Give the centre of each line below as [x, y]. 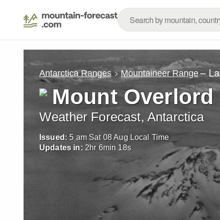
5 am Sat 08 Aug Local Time [119, 137]
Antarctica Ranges [75, 73]
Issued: [54, 137]
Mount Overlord [133, 96]
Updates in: [61, 148]
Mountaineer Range [160, 73]
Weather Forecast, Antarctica [122, 117]
